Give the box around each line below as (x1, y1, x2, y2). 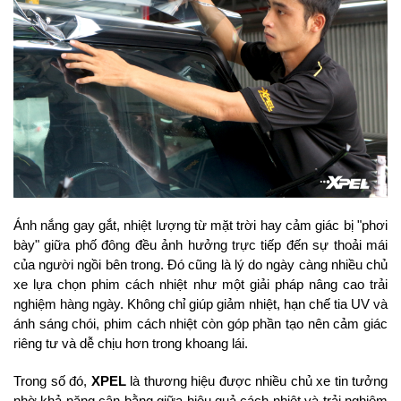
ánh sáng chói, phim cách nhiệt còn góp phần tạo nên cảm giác (13, 317, 388, 332)
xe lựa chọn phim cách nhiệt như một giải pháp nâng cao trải (13, 277, 388, 293)
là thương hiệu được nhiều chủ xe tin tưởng (125, 374, 388, 389)
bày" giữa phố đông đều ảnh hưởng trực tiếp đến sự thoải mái (13, 238, 388, 253)
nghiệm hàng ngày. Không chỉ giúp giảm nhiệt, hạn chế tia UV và (13, 297, 388, 312)
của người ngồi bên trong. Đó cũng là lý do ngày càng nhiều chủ (13, 258, 388, 273)
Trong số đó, (13, 374, 91, 389)
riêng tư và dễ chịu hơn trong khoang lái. (13, 337, 248, 352)
